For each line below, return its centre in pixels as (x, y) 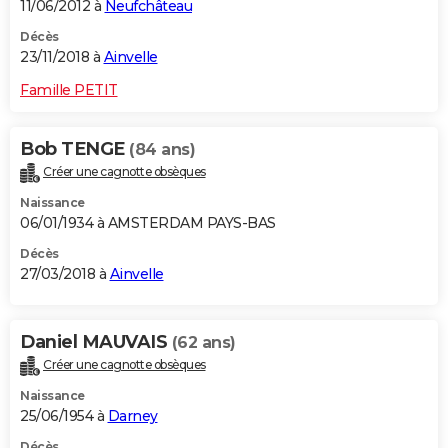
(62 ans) (203, 343)
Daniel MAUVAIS (96, 342)
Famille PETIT (69, 90)
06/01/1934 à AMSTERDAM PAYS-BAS (148, 223)
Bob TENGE (74, 149)
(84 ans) (162, 150)
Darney (132, 416)
